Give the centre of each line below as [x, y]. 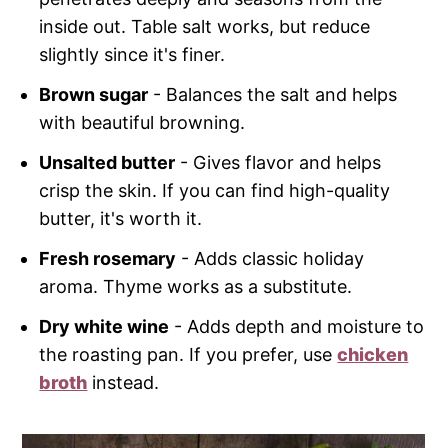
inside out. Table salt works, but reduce [205, 26]
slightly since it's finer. [132, 54]
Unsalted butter [107, 162]
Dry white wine [104, 326]
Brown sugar [94, 94]
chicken [373, 354]
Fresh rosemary [108, 258]
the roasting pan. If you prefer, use [188, 354]
